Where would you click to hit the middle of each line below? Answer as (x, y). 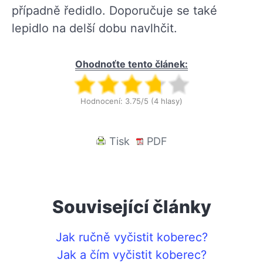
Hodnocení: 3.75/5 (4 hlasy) (131, 101)
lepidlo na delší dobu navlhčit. (98, 28)
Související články (131, 206)
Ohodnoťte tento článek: (131, 64)
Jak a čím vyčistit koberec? (131, 254)
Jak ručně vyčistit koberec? (131, 237)
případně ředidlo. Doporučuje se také (114, 10)
